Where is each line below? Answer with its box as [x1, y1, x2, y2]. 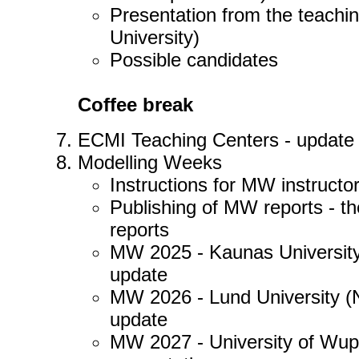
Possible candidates [110, 49, 278, 71]
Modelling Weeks [78, 151, 222, 173]
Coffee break [78, 94, 193, 115]
